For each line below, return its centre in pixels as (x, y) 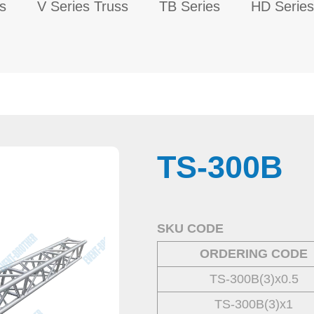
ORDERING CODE (254, 254)
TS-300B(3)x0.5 (254, 279)
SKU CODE (190, 228)
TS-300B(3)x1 (254, 304)
